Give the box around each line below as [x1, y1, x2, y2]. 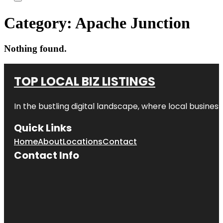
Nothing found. [4, 43, 67, 54]
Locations [63, 135, 103, 147]
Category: [4, 14, 75, 32]
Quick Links [14, 120, 72, 135]
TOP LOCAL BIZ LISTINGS [14, 73, 155, 90]
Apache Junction [75, 14, 190, 32]
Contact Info [14, 148, 79, 162]
